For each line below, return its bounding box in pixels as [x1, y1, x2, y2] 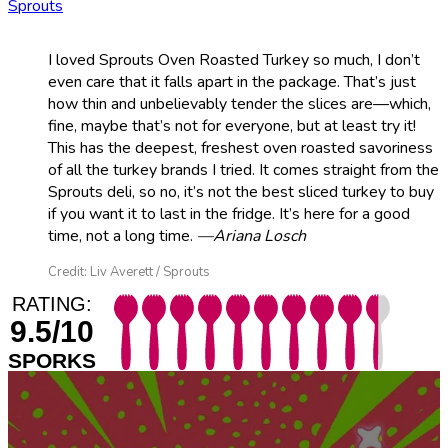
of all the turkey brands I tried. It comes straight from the [48, 158, 439, 181]
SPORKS [8, 348, 96, 372]
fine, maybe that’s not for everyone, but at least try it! [48, 114, 416, 137]
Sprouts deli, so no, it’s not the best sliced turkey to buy [48, 180, 434, 203]
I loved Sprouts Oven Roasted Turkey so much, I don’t [48, 48, 420, 71]
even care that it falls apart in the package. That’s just [48, 70, 416, 93]
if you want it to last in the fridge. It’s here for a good [48, 202, 410, 225]
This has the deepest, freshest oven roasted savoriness [48, 136, 433, 159]
